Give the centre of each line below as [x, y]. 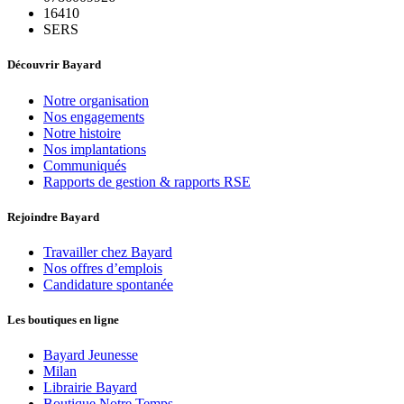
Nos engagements [94, 116]
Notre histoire [82, 133]
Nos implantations [95, 149]
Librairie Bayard [90, 388]
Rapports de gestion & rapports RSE [147, 181]
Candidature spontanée [108, 285]
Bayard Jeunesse [91, 355]
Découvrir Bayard [54, 65]
